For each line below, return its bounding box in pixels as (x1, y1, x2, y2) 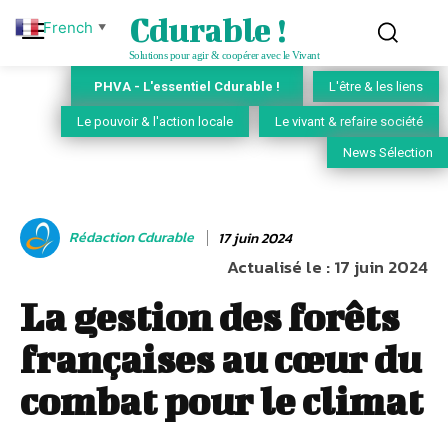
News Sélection (343, 145, 433, 161)
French (43, 17, 93, 37)
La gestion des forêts (20, 295, 399, 340)
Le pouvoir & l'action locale (77, 114, 233, 130)
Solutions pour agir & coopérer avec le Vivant (128, 49, 320, 61)
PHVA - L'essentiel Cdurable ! (94, 78, 280, 94)
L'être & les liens (329, 79, 423, 95)
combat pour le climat (20, 379, 423, 424)
